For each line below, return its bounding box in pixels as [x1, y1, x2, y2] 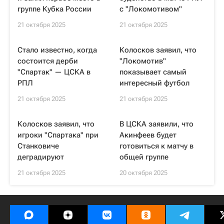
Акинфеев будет [119, 130, 176, 139]
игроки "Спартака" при [17, 130, 98, 139]
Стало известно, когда [17, 45, 97, 54]
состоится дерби [17, 56, 78, 65]
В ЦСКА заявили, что [119, 119, 193, 128]
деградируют [17, 152, 64, 161]
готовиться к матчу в [119, 141, 193, 150]
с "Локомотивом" [119, 4, 182, 13]
